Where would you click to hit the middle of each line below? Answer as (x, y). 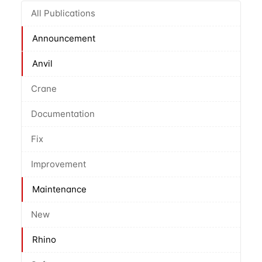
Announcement (63, 38)
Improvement (58, 164)
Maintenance (59, 189)
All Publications (63, 13)
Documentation (63, 114)
